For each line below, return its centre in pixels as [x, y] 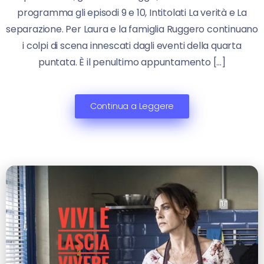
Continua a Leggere [132, 106]
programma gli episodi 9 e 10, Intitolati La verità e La [132, 13]
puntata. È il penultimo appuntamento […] [132, 62]
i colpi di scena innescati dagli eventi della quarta [132, 46]
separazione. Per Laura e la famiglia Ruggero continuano [132, 29]
